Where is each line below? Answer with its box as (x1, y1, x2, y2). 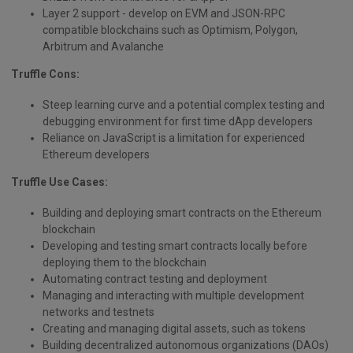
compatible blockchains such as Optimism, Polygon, (43, 23, 298, 36)
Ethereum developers (43, 147, 150, 161)
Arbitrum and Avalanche (43, 39, 164, 53)
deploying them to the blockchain (43, 255, 206, 269)
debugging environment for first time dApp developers (43, 114, 313, 128)
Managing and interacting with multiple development (43, 288, 304, 302)
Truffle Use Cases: (11, 175, 108, 188)
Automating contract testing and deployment (43, 272, 267, 285)
